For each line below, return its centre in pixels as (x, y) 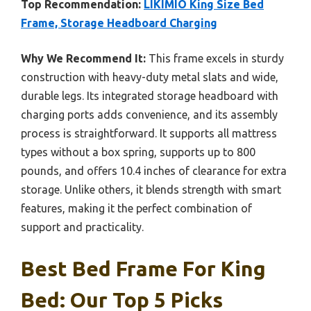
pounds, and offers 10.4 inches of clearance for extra (154, 170)
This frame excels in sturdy (215, 58)
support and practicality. (82, 227)
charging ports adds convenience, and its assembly (149, 114)
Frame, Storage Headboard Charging (119, 23)
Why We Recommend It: (83, 58)
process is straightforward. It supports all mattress (149, 133)
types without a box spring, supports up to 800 (138, 152)
